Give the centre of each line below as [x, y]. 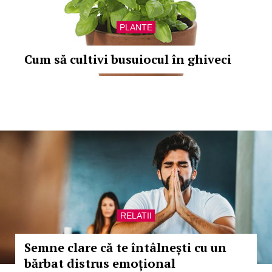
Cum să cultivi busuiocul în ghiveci [128, 59]
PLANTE [136, 27]
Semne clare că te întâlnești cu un [125, 247]
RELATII [136, 216]
